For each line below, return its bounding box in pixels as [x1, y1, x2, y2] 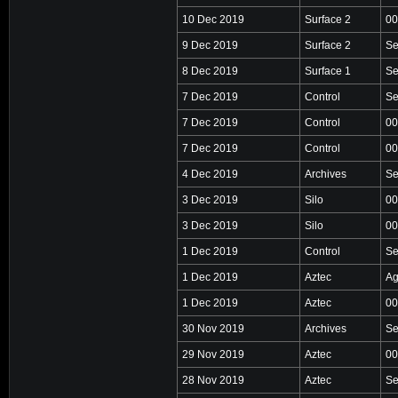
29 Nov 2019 [182, 347, 244, 361]
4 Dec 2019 [182, 167, 238, 180]
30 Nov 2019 [182, 322, 244, 335]
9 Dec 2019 [182, 38, 238, 52]
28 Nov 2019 [182, 373, 244, 386]
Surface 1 [305, 64, 351, 77]
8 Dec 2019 [182, 64, 238, 77]
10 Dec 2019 [182, 12, 244, 26]
